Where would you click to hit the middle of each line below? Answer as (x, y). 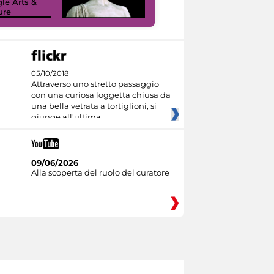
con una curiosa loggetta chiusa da (101, 94)
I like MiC (198, 11)
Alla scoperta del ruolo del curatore (100, 172)
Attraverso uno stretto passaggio (95, 83)
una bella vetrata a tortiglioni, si (94, 106)
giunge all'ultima (66, 117)
